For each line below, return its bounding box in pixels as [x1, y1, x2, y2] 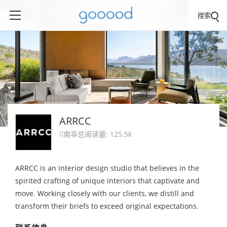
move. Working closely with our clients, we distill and [15, 188, 194, 198]
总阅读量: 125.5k [78, 129, 132, 139]
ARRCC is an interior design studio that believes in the [15, 163, 199, 173]
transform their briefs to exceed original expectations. [15, 201, 199, 211]
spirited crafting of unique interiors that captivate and [15, 176, 200, 185]
